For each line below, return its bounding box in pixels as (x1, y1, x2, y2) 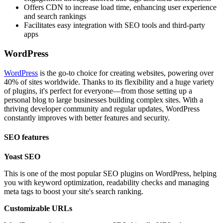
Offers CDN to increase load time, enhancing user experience (24, 3, 217, 12)
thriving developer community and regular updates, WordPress (4, 104, 200, 113)
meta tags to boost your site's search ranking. (4, 187, 143, 196)
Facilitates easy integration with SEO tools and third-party (24, 21, 205, 30)
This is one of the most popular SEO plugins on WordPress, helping (4, 169, 217, 178)
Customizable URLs (4, 204, 72, 213)
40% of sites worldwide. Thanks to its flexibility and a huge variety (4, 77, 214, 86)
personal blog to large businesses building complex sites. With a (4, 95, 203, 104)
